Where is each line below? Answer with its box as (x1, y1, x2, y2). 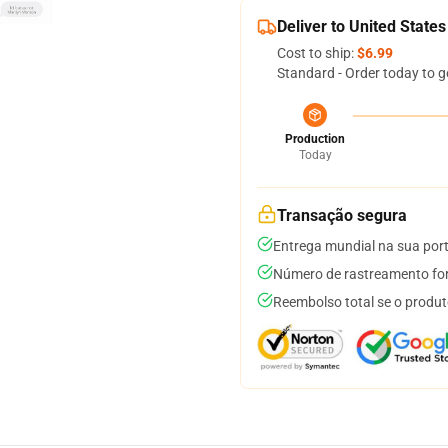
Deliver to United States (277, 17, 446, 36)
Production (285, 132, 345, 146)
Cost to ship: (277, 45, 357, 61)
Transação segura (277, 206, 407, 225)
